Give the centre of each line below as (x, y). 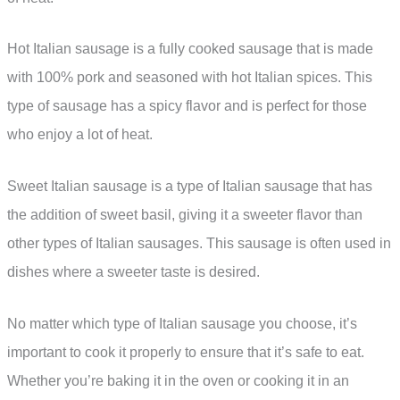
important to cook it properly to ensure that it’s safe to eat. (186, 352)
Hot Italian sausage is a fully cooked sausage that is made (190, 49)
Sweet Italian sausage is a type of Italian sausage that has (190, 186)
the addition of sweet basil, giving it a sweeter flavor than (185, 214)
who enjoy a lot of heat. (80, 135)
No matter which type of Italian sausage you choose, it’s (182, 323)
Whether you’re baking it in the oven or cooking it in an (178, 380)
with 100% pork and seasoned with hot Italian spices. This (190, 78)
